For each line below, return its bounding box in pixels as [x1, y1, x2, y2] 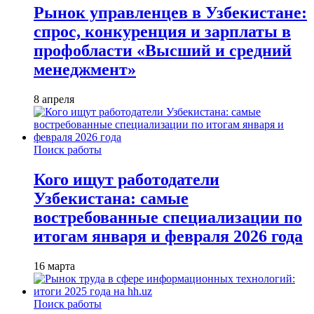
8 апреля [34, 93, 74, 105]
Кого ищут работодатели [34, 170, 219, 189]
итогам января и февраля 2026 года [34, 226, 303, 245]
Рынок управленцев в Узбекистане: [34, 3, 307, 22]
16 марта [34, 259, 75, 272]
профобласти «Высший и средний [34, 41, 292, 60]
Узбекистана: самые [34, 189, 189, 207]
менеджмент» [34, 60, 136, 78]
